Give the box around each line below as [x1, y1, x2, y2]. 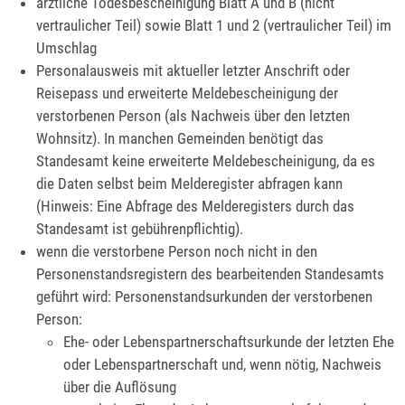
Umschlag [36, 39, 98, 58]
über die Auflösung [63, 378, 177, 397]
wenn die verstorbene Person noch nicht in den [36, 242, 318, 261]
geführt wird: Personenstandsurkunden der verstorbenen [36, 287, 373, 306]
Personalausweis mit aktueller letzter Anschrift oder [36, 61, 351, 80]
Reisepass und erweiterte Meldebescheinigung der [36, 84, 339, 103]
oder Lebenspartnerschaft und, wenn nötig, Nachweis [63, 355, 382, 374]
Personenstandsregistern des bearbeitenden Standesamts [36, 265, 385, 284]
